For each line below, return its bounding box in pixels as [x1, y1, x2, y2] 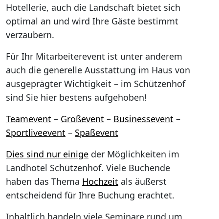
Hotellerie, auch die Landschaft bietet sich [6, 1, 180, 13]
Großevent [61, 113, 104, 125]
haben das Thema [6, 175, 82, 187]
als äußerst [118, 175, 167, 187]
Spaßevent [75, 127, 118, 138]
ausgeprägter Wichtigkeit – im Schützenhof [6, 78, 185, 89]
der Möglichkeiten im [88, 148, 179, 160]
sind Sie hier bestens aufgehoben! [6, 91, 147, 103]
